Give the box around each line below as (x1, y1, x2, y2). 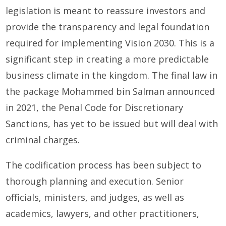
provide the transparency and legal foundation (6, 21, 210, 33)
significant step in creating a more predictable (6, 53, 209, 66)
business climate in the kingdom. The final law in (6, 69, 218, 82)
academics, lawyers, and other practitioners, (6, 207, 200, 220)
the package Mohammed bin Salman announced (6, 85, 215, 98)
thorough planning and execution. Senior (6, 175, 184, 188)
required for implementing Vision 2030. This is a (6, 37, 215, 49)
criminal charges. (6, 134, 80, 146)
